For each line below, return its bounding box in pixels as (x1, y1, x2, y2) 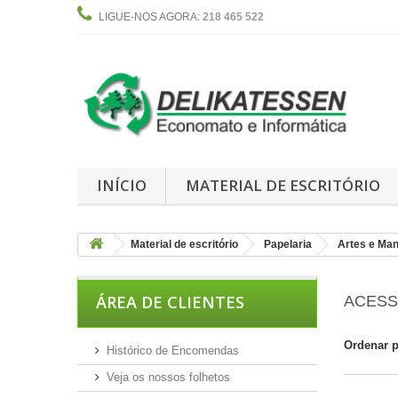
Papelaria (264, 237, 312, 251)
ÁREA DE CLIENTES (96, 291, 244, 313)
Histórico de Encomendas (107, 343, 239, 357)
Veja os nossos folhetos (107, 370, 230, 384)
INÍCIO (96, 174, 147, 195)
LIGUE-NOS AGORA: (99, 11, 203, 23)
